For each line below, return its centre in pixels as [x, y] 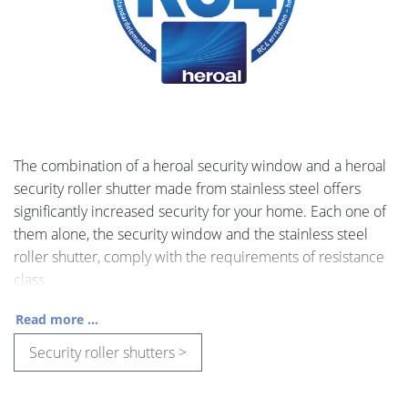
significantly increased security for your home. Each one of [200, 212]
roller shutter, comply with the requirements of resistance [199, 257]
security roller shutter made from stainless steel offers [187, 189]
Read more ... [57, 320]
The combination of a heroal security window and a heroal [200, 166]
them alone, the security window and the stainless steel [191, 235]
